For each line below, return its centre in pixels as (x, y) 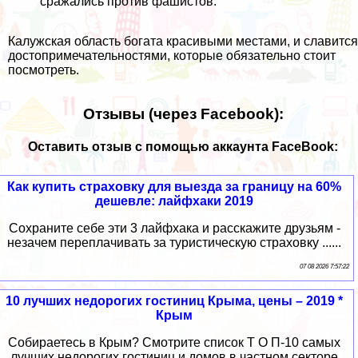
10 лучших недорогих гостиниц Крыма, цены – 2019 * (174, 301)
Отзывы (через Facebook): (183, 113)
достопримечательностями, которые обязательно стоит (172, 55)
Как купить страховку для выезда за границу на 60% (174, 187)
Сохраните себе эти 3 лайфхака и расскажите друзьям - (174, 229)
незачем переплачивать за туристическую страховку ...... (174, 243)
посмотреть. (44, 70)
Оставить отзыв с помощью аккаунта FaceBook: (183, 146)
